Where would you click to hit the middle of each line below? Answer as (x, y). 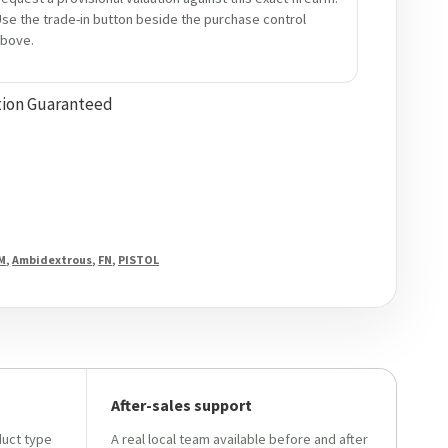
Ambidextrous (52, 259)
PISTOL (139, 259)
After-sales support (181, 405)
